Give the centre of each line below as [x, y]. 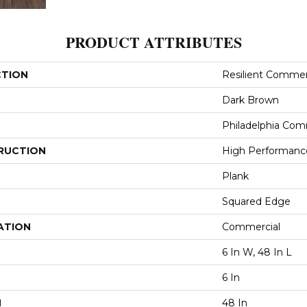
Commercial [251, 226]
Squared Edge [256, 201]
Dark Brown [250, 100]
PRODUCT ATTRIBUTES [153, 42]
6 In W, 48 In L [257, 252]
